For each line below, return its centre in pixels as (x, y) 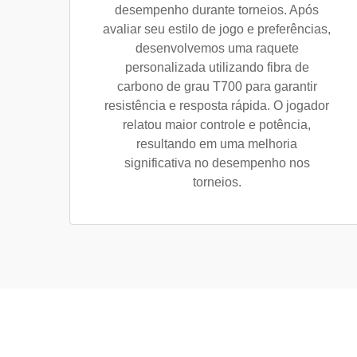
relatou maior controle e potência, (217, 125)
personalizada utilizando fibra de (217, 67)
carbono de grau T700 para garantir (217, 86)
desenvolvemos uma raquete (217, 48)
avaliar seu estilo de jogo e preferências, (217, 29)
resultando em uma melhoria (217, 144)
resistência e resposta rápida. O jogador (217, 106)
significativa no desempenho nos (217, 163)
